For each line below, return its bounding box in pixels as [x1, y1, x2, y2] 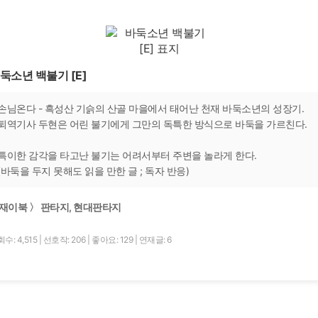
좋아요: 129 [92, 234, 135, 245]
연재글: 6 [138, 234, 172, 245]
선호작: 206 [43, 234, 87, 245]
